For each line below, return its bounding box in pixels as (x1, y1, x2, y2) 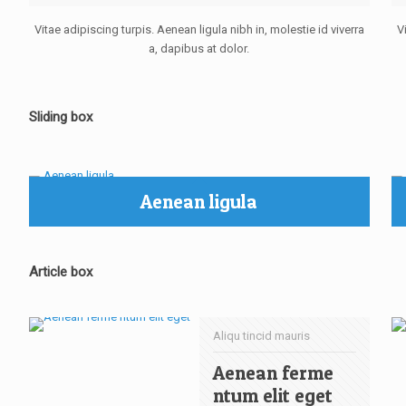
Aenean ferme (212, 362, 333, 384)
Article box (29, 264, 92, 280)
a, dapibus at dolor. (149, 42, 250, 55)
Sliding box (29, 109, 92, 125)
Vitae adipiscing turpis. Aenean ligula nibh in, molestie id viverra (34, 23, 364, 36)
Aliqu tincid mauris (212, 329, 310, 343)
